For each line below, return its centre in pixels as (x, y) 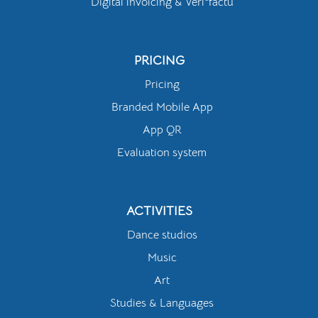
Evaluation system (162, 153)
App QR (162, 130)
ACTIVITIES (159, 211)
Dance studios (162, 235)
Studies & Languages (162, 303)
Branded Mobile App (162, 108)
